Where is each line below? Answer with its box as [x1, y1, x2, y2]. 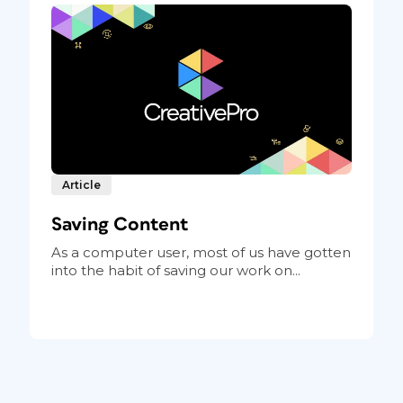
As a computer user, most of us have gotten [50, 243, 351, 261]
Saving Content [50, 214, 189, 234]
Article [61, 177, 101, 192]
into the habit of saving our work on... [50, 261, 300, 279]
